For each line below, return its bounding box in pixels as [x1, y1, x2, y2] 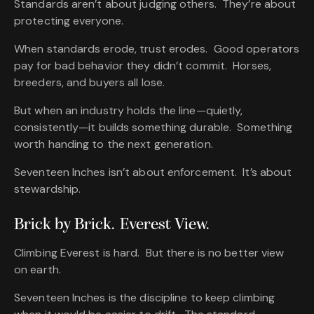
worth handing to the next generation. [14, 137, 213, 152]
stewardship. [14, 182, 81, 197]
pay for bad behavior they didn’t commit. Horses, [14, 58, 271, 74]
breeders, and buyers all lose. [14, 75, 165, 90]
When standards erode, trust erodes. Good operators [14, 41, 300, 57]
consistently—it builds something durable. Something [14, 120, 293, 135]
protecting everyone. [14, 13, 123, 29]
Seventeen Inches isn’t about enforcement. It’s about [14, 165, 292, 180]
